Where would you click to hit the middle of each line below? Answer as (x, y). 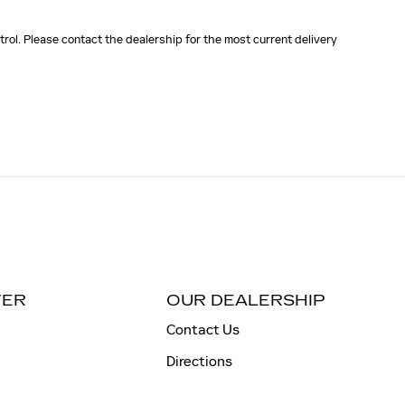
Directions (199, 361)
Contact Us (202, 329)
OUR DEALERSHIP (245, 300)
